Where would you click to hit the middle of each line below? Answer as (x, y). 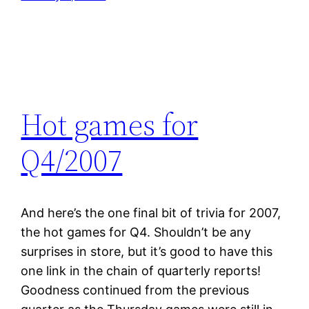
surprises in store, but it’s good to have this (147, 252)
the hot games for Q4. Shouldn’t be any (136, 232)
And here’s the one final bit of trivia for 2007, (151, 213)
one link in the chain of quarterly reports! (141, 271)
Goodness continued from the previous (135, 290)
